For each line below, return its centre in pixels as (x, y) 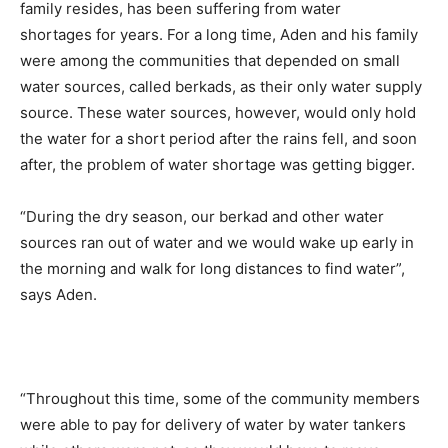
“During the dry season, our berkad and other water (202, 216)
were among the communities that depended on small (210, 60)
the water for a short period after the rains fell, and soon (218, 138)
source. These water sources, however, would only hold (218, 112)
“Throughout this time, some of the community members (220, 398)
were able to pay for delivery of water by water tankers (213, 424)
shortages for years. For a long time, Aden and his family (219, 34)
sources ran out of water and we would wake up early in (217, 242)
